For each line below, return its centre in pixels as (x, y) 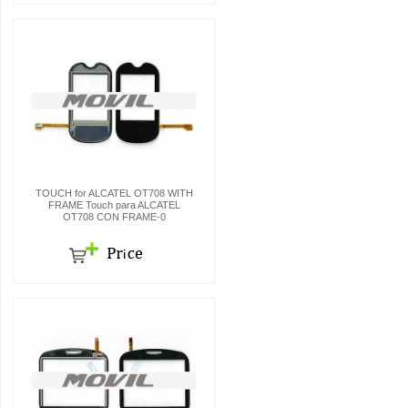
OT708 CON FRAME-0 (114, 217)
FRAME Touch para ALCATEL (114, 205)
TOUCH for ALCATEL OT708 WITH (114, 193)
